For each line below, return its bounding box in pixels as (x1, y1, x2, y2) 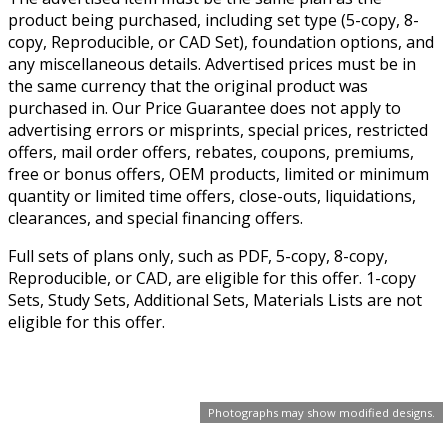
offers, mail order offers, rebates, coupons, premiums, (8, 140, 414, 163)
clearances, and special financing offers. (8, 206, 303, 229)
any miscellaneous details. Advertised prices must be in (8, 52, 416, 75)
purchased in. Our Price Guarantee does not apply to (8, 96, 401, 119)
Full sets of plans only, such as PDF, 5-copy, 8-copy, (8, 244, 388, 267)
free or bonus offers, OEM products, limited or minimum (8, 162, 429, 185)
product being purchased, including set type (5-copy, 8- (8, 8, 419, 31)
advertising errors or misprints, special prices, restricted (8, 118, 428, 141)
